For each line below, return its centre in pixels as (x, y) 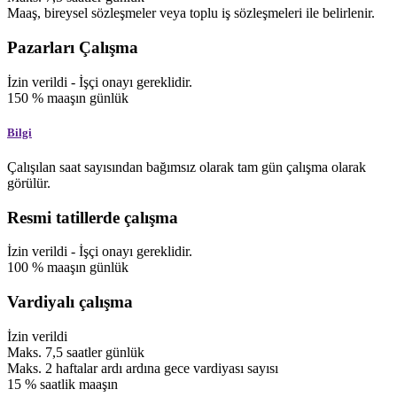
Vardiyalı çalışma (70, 302)
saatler (86, 352)
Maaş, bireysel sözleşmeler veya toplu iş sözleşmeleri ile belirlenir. (191, 13)
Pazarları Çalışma (73, 47)
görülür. (29, 183)
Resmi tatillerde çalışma (93, 217)
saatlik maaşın (79, 384)
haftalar (78, 368)
